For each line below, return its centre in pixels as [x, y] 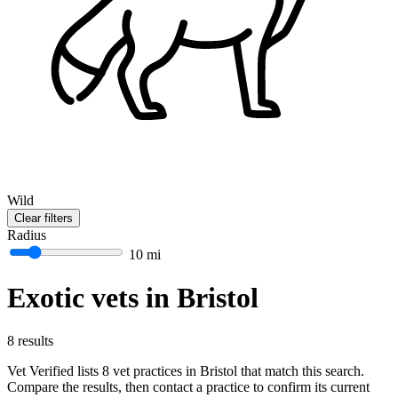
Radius [27, 235]
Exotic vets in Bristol [133, 298]
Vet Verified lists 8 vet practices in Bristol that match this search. [186, 371]
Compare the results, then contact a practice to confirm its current [188, 387]
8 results [30, 341]
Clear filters [44, 218]
